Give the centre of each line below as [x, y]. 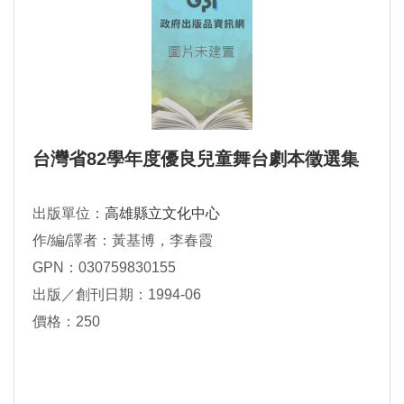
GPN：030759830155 [104, 267]
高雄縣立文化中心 [162, 213]
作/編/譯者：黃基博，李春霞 [123, 240]
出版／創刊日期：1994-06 [117, 294]
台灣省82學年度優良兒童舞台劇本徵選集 [196, 159]
